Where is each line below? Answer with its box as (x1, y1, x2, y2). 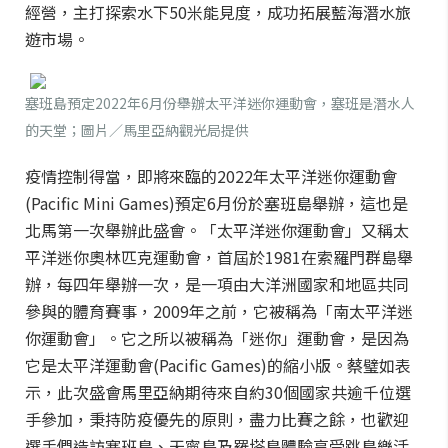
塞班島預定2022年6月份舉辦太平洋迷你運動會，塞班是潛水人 (25, 93, 415, 113)
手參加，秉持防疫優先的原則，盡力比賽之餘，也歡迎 (25, 407, 409, 431)
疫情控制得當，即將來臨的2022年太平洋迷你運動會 (25, 164, 397, 188)
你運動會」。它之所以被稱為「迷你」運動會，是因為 (25, 326, 409, 350)
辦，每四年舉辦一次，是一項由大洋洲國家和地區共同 (25, 272, 409, 296)
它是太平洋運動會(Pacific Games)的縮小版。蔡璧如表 (25, 353, 411, 377)
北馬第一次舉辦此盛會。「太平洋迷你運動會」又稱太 (25, 218, 409, 242)
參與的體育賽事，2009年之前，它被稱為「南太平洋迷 (25, 299, 413, 323)
